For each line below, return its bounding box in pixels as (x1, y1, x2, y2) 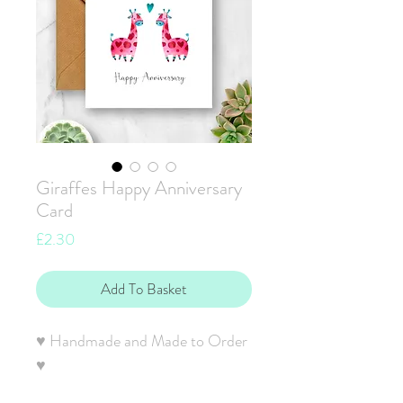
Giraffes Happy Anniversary (36, 175, 242, 202)
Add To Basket (101, 278, 187, 300)
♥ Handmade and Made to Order (36, 329, 247, 354)
